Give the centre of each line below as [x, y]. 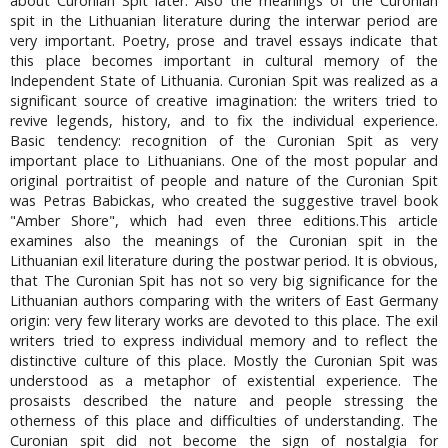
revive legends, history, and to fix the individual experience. [224, 121]
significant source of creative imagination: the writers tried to [224, 101]
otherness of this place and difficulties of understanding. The [224, 421]
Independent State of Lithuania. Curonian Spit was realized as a [224, 81]
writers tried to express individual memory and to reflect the [224, 341]
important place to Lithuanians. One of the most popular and [224, 161]
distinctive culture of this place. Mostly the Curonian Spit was [224, 361]
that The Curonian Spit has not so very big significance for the [224, 281]
